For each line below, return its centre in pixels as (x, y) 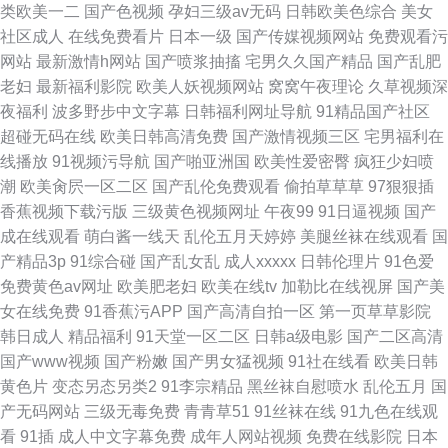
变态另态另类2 (104, 386)
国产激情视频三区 (296, 136)
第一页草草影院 (375, 311)
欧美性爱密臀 (302, 161)
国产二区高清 (395, 336)
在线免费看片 (116, 36)
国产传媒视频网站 (300, 36)
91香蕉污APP (133, 311)
